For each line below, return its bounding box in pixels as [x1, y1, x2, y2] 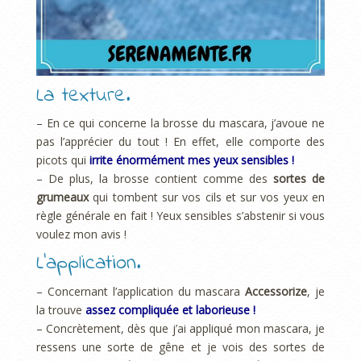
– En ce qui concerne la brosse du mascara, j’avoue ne [36, 115, 325, 131]
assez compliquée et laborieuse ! [85, 301, 255, 317]
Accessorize [245, 283, 308, 299]
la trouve [36, 301, 85, 317]
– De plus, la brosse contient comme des [36, 171, 273, 187]
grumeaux [36, 189, 89, 205]
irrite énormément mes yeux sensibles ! [89, 152, 294, 168]
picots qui [36, 152, 89, 168]
